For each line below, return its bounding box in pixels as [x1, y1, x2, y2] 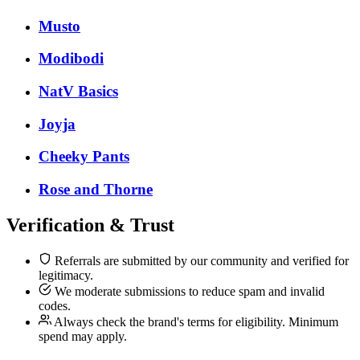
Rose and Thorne [39, 181, 153, 198]
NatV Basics [39, 82, 118, 100]
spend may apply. [39, 329, 127, 343]
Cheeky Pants [39, 148, 129, 166]
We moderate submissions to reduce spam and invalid [51, 284, 325, 298]
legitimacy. [39, 268, 93, 282]
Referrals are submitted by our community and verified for [51, 253, 349, 268]
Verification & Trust [6, 215, 174, 236]
